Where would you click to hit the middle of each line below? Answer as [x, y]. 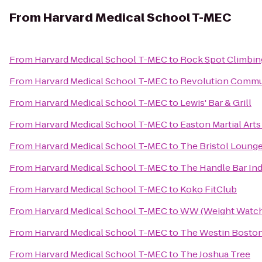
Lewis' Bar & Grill [216, 103]
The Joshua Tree [215, 254]
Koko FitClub [208, 189]
